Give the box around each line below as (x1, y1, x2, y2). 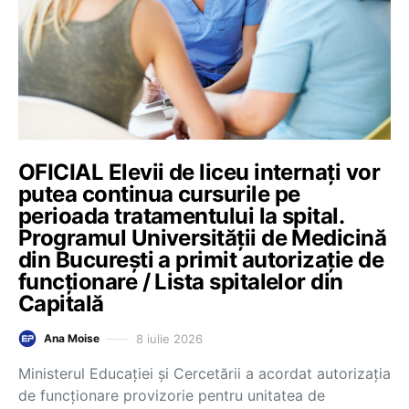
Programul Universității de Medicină (18, 225, 387, 251)
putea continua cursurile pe (18, 181, 300, 207)
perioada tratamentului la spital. (18, 203, 344, 229)
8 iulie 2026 (136, 330, 203, 346)
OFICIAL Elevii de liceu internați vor (18, 159, 381, 185)
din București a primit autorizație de (18, 246, 384, 273)
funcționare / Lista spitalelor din (18, 268, 343, 295)
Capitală (18, 290, 104, 317)
